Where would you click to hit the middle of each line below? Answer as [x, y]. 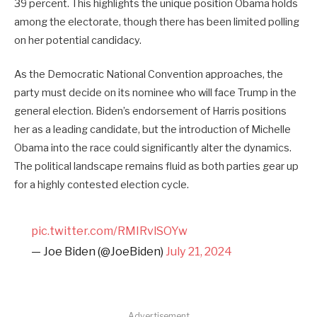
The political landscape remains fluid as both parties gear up [156, 167]
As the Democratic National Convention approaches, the [149, 75]
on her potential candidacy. [78, 40]
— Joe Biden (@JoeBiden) [99, 252]
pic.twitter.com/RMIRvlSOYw [110, 231]
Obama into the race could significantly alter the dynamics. [153, 148]
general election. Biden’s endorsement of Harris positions [150, 111]
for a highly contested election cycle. [102, 185]
